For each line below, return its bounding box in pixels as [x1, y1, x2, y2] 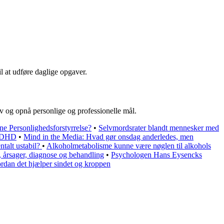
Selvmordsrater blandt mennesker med [98, 123, 219, 132]
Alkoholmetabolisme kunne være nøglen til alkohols [46, 141, 211, 150]
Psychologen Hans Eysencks [111, 150, 202, 159]
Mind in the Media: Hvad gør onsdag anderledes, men [23, 132, 193, 141]
